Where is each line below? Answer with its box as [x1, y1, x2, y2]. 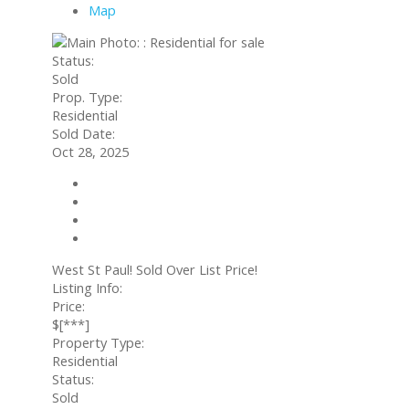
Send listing [89, 192, 158, 211]
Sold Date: [52, 123, 115, 142]
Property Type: [52, 332, 144, 351]
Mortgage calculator [89, 210, 214, 229]
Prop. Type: [52, 87, 122, 106]
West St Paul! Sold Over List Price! [52, 259, 257, 278]
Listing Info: [52, 278, 122, 297]
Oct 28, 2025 [52, 142, 129, 161]
